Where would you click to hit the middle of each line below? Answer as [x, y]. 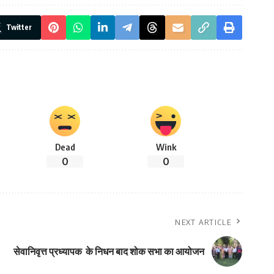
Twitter [19, 28]
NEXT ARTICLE [203, 222]
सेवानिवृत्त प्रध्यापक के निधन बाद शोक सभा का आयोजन [109, 251]
